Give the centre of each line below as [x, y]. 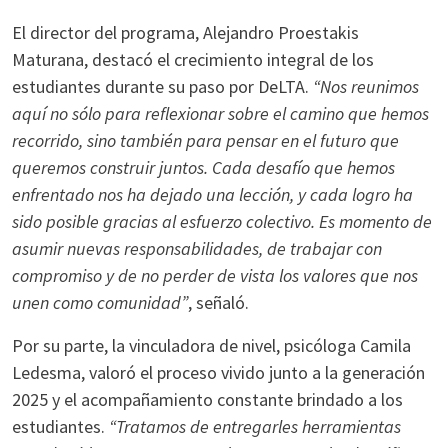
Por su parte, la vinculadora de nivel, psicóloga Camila [211, 345]
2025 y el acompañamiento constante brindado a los [207, 399]
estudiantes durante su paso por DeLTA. [162, 86]
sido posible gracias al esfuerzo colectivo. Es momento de [222, 221]
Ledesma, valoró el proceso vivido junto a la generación [218, 372]
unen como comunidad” [100, 302]
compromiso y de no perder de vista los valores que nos [215, 275]
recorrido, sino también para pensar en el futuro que [205, 140]
